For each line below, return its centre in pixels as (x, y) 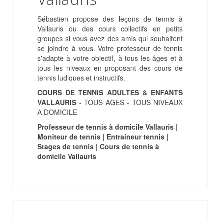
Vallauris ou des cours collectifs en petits (110, 28)
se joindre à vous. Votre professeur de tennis (110, 48)
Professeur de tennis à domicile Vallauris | (108, 127)
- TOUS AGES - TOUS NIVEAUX (129, 102)
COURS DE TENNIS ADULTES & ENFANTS (110, 92)
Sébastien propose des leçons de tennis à (110, 19)
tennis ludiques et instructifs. (81, 78)
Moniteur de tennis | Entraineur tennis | (103, 137)
